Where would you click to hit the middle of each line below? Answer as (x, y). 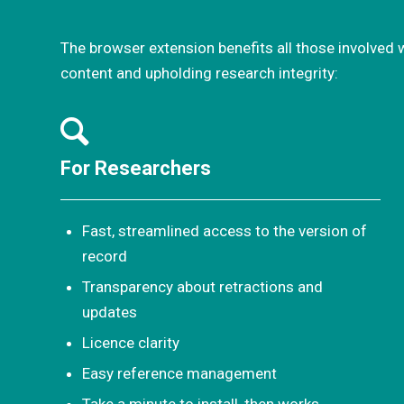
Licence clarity (131, 342)
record (105, 256)
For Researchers (136, 168)
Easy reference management (179, 373)
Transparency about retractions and (202, 286)
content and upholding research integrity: (199, 73)
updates (110, 312)
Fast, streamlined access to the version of (225, 230)
